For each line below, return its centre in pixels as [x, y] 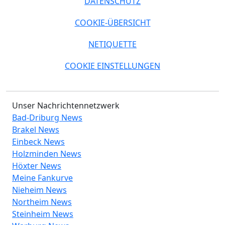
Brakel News [36, 129]
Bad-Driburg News [47, 117]
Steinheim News [43, 214]
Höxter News [37, 165]
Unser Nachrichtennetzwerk [66, 105]
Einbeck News [38, 141]
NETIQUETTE [113, 44]
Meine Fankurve [42, 178]
